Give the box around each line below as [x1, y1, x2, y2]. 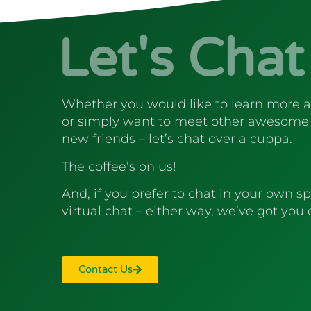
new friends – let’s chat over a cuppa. [62, 131, 293, 147]
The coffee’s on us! [62, 158, 177, 174]
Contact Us [78, 262, 133, 276]
